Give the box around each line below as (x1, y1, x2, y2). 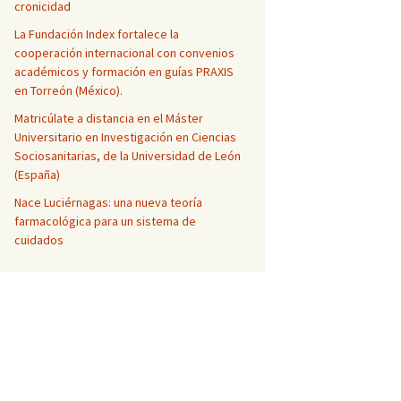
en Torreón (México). (14, 82, 123, 98)
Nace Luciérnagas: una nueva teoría (14, 194, 202, 210)
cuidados (14, 232, 64, 248)
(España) (14, 166, 60, 183)
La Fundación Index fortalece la (14, 26, 179, 42)
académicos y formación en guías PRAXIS (14, 64, 234, 80)
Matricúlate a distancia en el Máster (14, 110, 203, 126)
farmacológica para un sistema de (14, 213, 196, 229)
